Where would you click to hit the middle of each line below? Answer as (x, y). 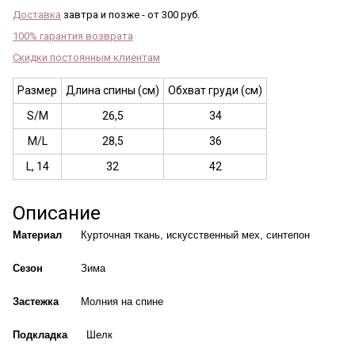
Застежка (39, 301)
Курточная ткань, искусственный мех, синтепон (191, 235)
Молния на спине (114, 301)
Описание (57, 212)
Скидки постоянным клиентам (86, 57)
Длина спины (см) (113, 90)
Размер (37, 90)
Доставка (37, 14)
